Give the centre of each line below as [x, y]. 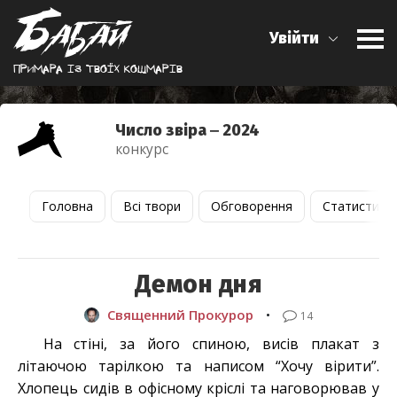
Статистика [358, 206]
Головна [67, 206]
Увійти [294, 38]
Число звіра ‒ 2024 [187, 131]
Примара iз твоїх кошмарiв [98, 69]
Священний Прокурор [180, 315]
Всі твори [152, 206]
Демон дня [198, 284]
